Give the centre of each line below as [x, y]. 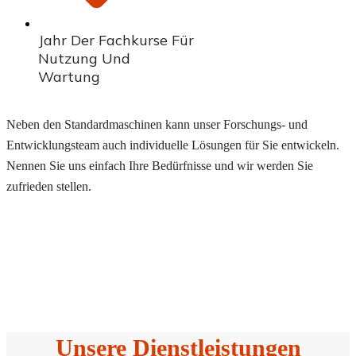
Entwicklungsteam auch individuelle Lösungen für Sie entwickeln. [173, 145]
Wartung [69, 77]
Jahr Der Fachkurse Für [116, 41]
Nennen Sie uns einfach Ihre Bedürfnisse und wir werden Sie [160, 166]
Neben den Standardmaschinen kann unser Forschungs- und [157, 125]
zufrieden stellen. [49, 187]
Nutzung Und [84, 59]
